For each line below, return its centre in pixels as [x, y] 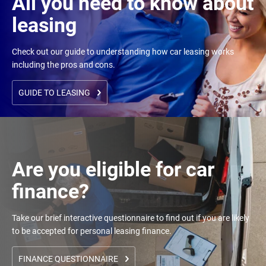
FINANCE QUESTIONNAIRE [68, 259]
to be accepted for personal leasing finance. [92, 231]
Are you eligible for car [113, 169]
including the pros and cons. [64, 64]
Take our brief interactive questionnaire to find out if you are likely [131, 218]
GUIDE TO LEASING [54, 92]
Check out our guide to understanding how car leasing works [123, 51]
